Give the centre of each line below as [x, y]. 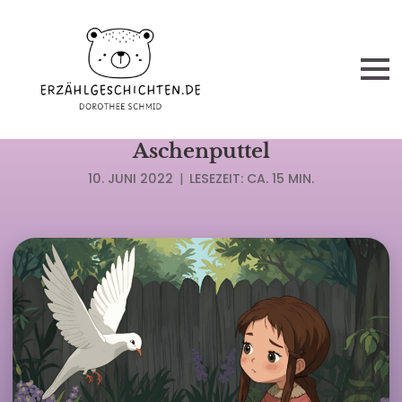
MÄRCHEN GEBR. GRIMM [201, 123]
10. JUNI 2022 [130, 179]
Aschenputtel [201, 151]
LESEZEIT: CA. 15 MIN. [252, 179]
